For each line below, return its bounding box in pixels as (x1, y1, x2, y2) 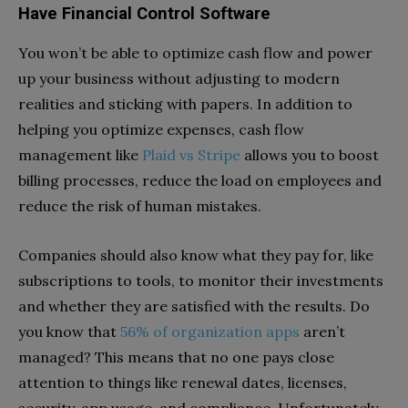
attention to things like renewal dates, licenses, (18, 373, 347, 393)
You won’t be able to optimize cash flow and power (18, 44, 372, 63)
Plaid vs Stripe (142, 146, 240, 165)
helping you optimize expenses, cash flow (18, 120, 304, 139)
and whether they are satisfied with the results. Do (18, 297, 370, 316)
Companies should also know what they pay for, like (18, 246, 373, 265)
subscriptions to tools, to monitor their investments (18, 271, 383, 291)
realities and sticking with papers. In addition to (18, 95, 352, 114)
